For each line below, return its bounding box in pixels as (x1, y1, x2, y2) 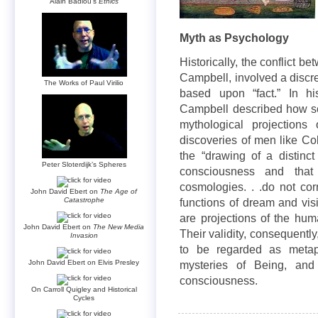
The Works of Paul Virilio (44, 78, 124, 87)
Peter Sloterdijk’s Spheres (42, 160, 126, 168)
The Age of (100, 187, 138, 195)
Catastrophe (64, 195, 104, 204)
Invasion (70, 231, 98, 239)
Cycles (73, 293, 95, 302)
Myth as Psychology (180, 31, 290, 44)
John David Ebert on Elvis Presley (28, 258, 140, 266)
